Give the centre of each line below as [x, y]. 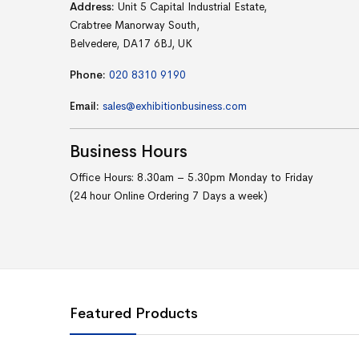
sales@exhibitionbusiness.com [175, 107]
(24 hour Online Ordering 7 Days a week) [169, 196]
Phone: [88, 75]
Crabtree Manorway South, [135, 26]
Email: [85, 107]
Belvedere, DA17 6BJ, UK [131, 44]
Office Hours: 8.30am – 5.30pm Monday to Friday [192, 178]
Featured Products [134, 313]
